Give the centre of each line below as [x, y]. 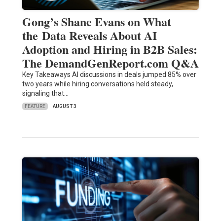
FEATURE [35, 106]
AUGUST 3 [64, 107]
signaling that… [45, 93]
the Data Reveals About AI [89, 36]
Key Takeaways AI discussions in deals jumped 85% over [109, 75]
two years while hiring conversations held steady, [97, 84]
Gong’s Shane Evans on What [96, 22]
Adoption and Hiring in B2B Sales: [110, 49]
